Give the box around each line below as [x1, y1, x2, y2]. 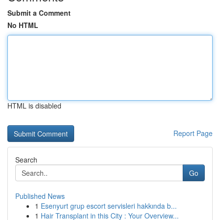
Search [15, 155, 37, 165]
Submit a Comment [7, 8, 71, 18]
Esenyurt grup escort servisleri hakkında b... [41, 201, 177, 211]
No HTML [7, 20, 38, 30]
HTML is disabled [7, 101, 61, 110]
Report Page [173, 128, 213, 138]
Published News [15, 191, 65, 201]
